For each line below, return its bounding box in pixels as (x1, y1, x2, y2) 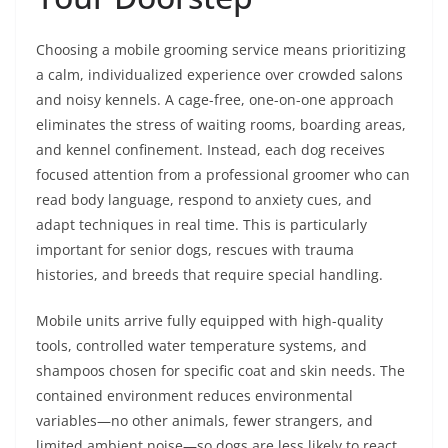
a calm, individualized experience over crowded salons (36, 65, 403, 84)
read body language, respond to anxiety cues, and (36, 190, 372, 209)
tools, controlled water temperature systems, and (36, 336, 367, 355)
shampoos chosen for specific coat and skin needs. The (36, 361, 405, 380)
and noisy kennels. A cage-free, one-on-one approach (36, 90, 394, 109)
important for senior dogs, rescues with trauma (36, 240, 354, 259)
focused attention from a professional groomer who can (36, 165, 410, 184)
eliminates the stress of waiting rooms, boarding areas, (36, 115, 406, 134)
